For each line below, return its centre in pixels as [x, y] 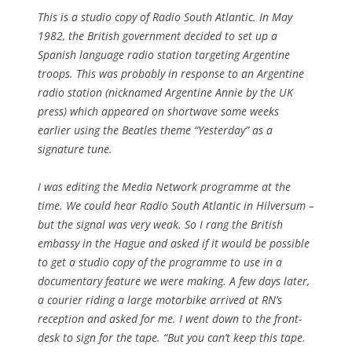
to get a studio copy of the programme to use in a [160, 262]
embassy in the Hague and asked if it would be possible [174, 244]
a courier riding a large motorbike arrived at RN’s [160, 300]
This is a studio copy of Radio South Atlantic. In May [165, 17]
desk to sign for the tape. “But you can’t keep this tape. [172, 338]
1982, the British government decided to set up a [158, 36]
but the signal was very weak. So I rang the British [160, 225]
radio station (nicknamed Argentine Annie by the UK [165, 93]
